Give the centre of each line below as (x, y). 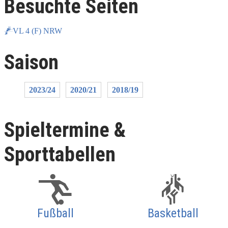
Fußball (55, 213)
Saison (31, 62)
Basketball (173, 213)
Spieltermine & (65, 130)
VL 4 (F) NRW (37, 31)
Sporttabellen (60, 155)
